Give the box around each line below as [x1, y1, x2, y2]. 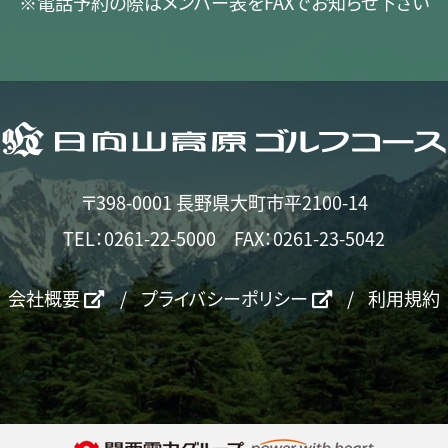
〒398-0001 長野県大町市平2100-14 [80, 189, 368, 216]
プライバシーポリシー [140, 284, 312, 311]
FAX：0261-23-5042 [234, 225, 386, 252]
